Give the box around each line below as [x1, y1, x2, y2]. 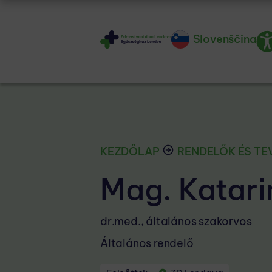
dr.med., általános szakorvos [100, 214, 252, 228]
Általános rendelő [100, 236, 194, 250]
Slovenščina [192, 32, 257, 46]
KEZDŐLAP [100, 144, 160, 158]
